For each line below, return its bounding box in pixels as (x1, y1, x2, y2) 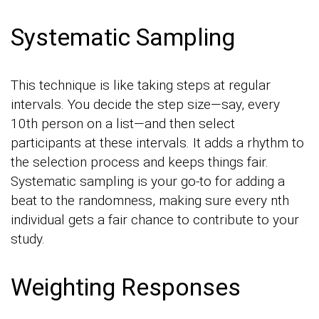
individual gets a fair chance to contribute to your (11, 211, 299, 228)
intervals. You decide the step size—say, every (11, 95, 280, 113)
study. (11, 230, 45, 247)
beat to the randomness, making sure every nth (11, 192, 289, 209)
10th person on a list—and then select (11, 115, 235, 132)
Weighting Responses (11, 272, 241, 301)
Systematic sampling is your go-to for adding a (11, 172, 285, 189)
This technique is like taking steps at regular (11, 76, 271, 93)
